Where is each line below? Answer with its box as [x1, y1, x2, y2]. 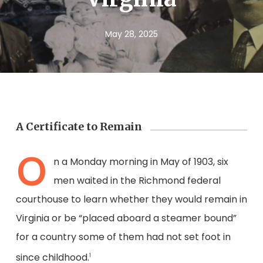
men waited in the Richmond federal [53, 174, 221, 187]
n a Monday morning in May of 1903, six [53, 155, 228, 168]
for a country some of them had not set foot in [15, 230, 231, 244]
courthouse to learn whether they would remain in [15, 193, 247, 206]
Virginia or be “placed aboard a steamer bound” [15, 211, 237, 225]
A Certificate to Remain [15, 120, 142, 133]
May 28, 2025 [104, 28, 158, 40]
